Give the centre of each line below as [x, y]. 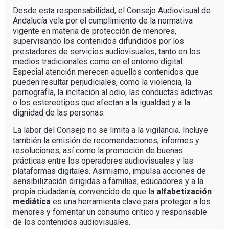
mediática [32, 202]
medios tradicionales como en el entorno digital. [98, 62]
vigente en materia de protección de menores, [94, 31]
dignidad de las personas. [59, 113]
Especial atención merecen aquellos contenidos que [106, 72]
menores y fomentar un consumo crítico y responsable [110, 212]
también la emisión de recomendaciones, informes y [106, 141]
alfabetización [183, 192]
